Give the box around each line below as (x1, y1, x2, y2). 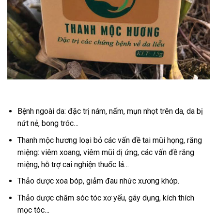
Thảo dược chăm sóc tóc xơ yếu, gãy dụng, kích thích (17, 193, 194, 202)
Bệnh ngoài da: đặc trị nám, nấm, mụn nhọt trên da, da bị (17, 106, 203, 116)
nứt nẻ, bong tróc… (17, 118, 78, 128)
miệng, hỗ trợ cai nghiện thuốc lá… (17, 159, 129, 169)
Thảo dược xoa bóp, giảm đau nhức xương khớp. (17, 176, 179, 186)
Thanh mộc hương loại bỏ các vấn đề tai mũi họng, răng (17, 135, 202, 145)
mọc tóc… (17, 205, 49, 215)
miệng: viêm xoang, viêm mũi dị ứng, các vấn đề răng (17, 147, 194, 157)
